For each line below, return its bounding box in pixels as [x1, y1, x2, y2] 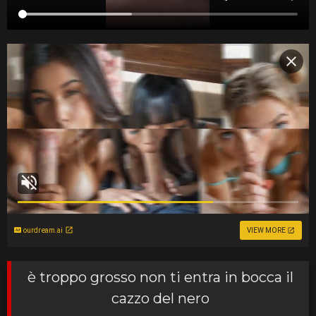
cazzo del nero [111, 289, 209, 307]
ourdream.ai [23, 226, 63, 234]
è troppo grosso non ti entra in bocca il [27, 268, 293, 286]
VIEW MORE [247, 226, 286, 234]
